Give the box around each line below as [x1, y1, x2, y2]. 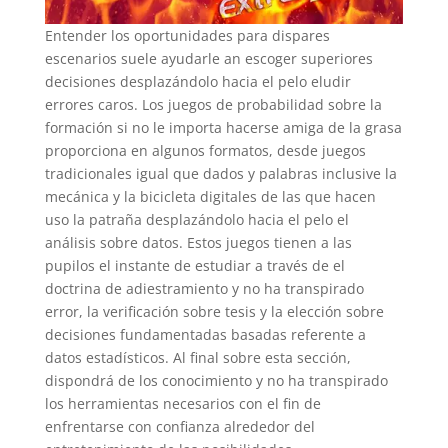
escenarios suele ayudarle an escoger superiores [44, 49, 373, 69]
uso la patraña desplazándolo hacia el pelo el [44, 210, 349, 230]
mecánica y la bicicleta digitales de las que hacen [44, 187, 376, 207]
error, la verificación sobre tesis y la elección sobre [44, 302, 384, 322]
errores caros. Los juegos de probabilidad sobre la [44, 95, 382, 115]
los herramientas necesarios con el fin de [44, 394, 321, 414]
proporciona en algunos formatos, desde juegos [44, 141, 366, 161]
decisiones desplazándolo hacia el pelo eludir [44, 72, 351, 92]
